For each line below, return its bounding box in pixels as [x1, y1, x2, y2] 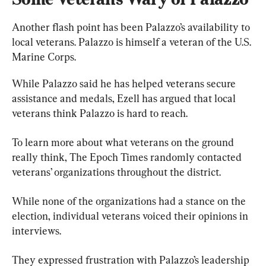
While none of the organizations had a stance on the [12, 194, 248, 207]
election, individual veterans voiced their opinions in [12, 209, 251, 222]
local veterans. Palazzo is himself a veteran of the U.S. [12, 35, 254, 48]
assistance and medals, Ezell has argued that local [12, 91, 238, 104]
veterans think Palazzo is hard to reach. [12, 106, 188, 119]
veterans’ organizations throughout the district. [12, 165, 221, 178]
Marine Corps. [12, 50, 76, 63]
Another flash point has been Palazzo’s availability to [12, 20, 252, 33]
